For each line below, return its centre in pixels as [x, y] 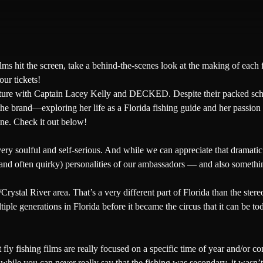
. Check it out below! [48, 122]
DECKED [149, 94]
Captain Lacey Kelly [73, 94]
